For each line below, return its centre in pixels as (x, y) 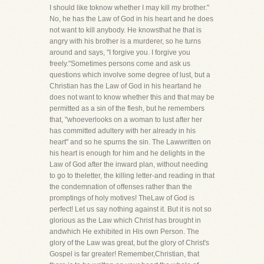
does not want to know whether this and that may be (132, 97)
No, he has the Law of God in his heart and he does (131, 19)
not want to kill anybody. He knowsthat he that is (126, 30)
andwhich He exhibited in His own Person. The (124, 232)
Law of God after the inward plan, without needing (129, 164)
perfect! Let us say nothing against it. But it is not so (131, 209)
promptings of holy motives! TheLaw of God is (122, 198)
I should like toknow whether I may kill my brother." (129, 8)
